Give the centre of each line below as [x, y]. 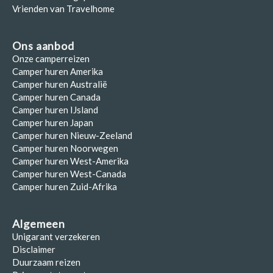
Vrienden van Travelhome [63, 9]
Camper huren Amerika [58, 71]
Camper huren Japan [53, 122]
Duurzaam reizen [46, 262]
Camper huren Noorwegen [65, 148]
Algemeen [39, 224]
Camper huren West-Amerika [70, 161]
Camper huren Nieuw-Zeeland [72, 135]
